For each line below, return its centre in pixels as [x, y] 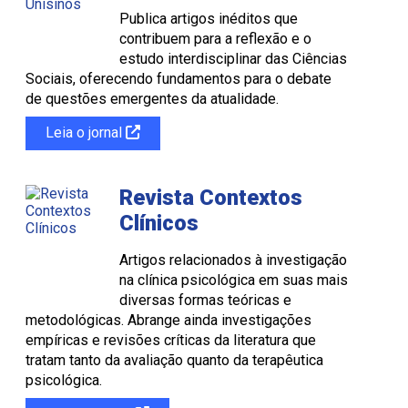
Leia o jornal [86, 132]
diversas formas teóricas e [205, 300]
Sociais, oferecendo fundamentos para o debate [178, 78]
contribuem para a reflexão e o [215, 38]
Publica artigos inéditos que [209, 18]
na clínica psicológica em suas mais [234, 280]
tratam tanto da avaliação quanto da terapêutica [174, 360]
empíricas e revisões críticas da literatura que [171, 340]
